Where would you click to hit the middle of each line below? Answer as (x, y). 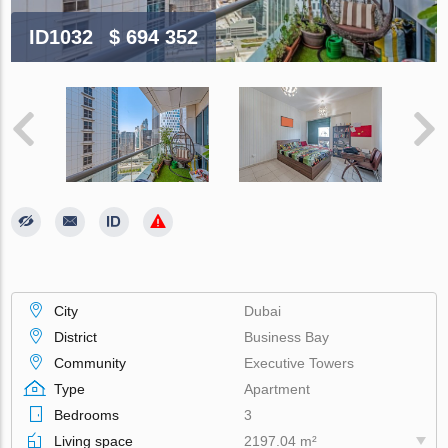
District (76, 337)
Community (90, 363)
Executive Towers (299, 363)
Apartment (277, 389)
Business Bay (287, 337)
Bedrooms (87, 415)
